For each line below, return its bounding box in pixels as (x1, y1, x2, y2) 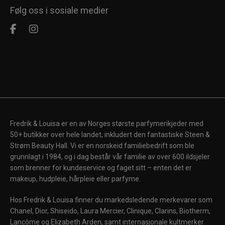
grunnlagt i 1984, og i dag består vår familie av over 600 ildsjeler (10, 153, 210, 161)
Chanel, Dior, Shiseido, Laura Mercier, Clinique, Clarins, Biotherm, (10, 207, 210, 215)
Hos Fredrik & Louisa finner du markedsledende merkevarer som (10, 196, 212, 204)
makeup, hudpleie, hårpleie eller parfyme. (10, 175, 141, 183)
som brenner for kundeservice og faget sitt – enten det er (10, 164, 192, 172)
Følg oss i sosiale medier (10, 5, 108, 16)
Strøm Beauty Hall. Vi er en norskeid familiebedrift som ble (10, 142, 194, 150)
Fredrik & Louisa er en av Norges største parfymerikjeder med (10, 120, 203, 128)
